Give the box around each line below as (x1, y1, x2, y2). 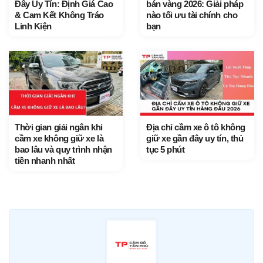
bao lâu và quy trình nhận (15, 144, 112, 154)
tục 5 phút (146, 144, 185, 154)
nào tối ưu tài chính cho (146, 10, 238, 21)
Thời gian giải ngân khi (15, 122, 103, 132)
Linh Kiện (15, 21, 52, 32)
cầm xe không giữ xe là (15, 133, 104, 143)
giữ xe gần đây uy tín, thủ (146, 133, 244, 143)
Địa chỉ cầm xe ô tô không (146, 122, 245, 132)
